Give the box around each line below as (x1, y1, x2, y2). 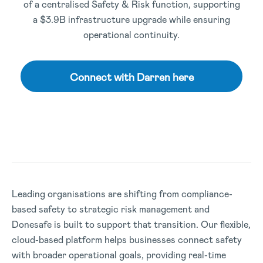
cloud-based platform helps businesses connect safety (12, 234, 242, 246)
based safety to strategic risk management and (12, 203, 210, 215)
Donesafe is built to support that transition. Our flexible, (12, 218, 251, 231)
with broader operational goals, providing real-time (12, 249, 226, 261)
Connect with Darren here (69, 70, 194, 85)
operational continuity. (83, 29, 180, 41)
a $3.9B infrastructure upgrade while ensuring (33, 14, 230, 26)
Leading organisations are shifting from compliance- (12, 188, 232, 200)
